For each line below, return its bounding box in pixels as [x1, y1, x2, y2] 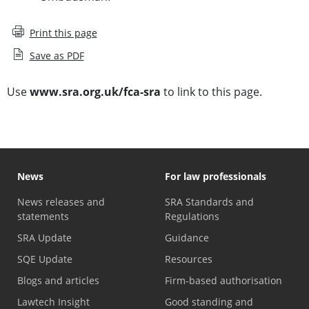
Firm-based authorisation [165, 274, 282, 288]
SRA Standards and [165, 195, 254, 209]
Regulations [165, 210, 219, 223]
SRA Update [17, 231, 72, 245]
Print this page [29, 26, 97, 40]
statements [17, 210, 69, 223]
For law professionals [165, 170, 266, 183]
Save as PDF [29, 49, 84, 63]
